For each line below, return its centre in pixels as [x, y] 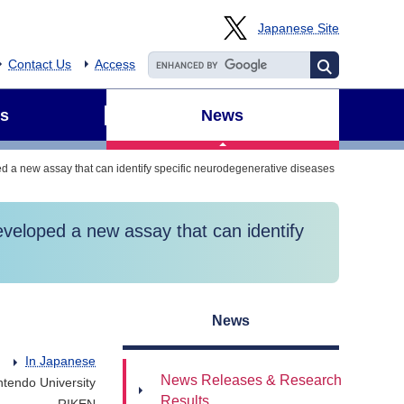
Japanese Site [298, 28]
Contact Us [40, 64]
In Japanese [60, 361]
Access [115, 64]
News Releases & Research [251, 381]
